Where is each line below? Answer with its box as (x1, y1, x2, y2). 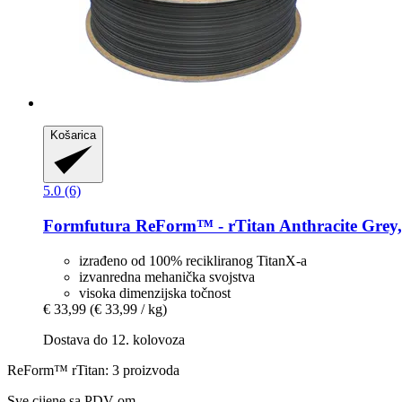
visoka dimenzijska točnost (79, 284, 231, 301)
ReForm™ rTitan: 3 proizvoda (7, 362, 179, 378)
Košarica (50, 128, 96, 143)
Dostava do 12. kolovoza (43, 331, 185, 347)
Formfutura (43, 215, 131, 235)
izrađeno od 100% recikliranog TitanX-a (79, 252, 307, 268)
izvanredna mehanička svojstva (79, 268, 255, 284)
